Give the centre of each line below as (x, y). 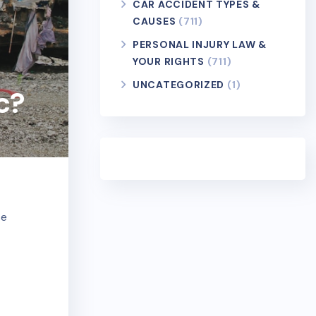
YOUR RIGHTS (169, 61)
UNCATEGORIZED (179, 85)
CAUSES (154, 21)
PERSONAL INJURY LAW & (200, 44)
